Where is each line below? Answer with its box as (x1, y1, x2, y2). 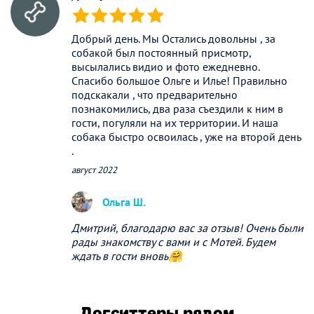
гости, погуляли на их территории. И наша (71, 116, 278, 130)
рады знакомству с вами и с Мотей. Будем (71, 235, 275, 250)
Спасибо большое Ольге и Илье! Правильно (71, 74, 287, 88)
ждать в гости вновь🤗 (71, 249, 182, 264)
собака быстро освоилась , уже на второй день (71, 130, 301, 144)
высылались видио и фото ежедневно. (71, 60, 259, 74)
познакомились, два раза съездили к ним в (71, 102, 283, 116)
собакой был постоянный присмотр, (71, 46, 251, 60)
